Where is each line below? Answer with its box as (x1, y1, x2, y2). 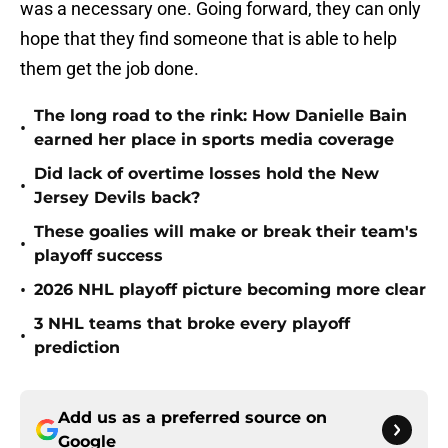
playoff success (34, 246, 163, 266)
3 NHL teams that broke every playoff (34, 314, 350, 334)
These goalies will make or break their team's (34, 222, 418, 242)
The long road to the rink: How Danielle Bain (34, 106, 407, 126)
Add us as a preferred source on (58, 408, 327, 428)
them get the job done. (20, 58, 199, 80)
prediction (34, 338, 120, 358)
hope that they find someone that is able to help (20, 28, 397, 50)
